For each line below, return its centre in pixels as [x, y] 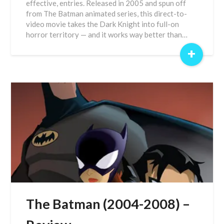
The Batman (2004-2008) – [108, 204]
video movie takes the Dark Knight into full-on [103, 24]
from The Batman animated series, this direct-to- [107, 13]
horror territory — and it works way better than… [107, 34]
